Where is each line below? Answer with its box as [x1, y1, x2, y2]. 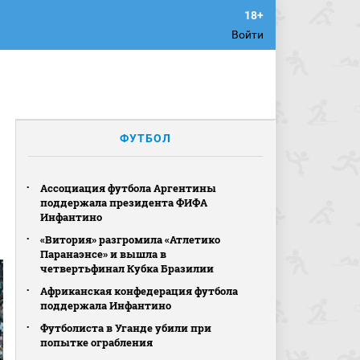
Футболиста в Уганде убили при [40, 321, 212, 335]
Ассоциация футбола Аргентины [40, 181, 217, 195]
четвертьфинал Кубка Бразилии [40, 261, 215, 276]
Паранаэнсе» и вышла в [40, 247, 167, 261]
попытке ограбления [40, 335, 153, 350]
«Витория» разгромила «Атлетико [40, 232, 221, 247]
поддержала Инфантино [40, 298, 172, 313]
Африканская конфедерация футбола [40, 284, 239, 298]
